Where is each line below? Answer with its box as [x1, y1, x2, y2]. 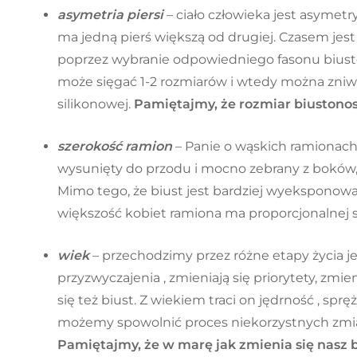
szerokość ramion [57, 139, 172, 154]
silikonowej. [57, 96, 134, 112]
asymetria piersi [57, 7, 167, 23]
